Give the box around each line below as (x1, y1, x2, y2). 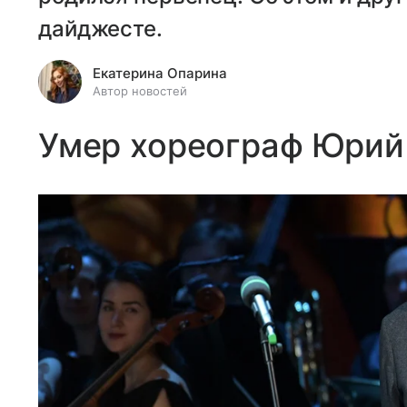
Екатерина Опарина (93, 65, 227, 82)
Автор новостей (93, 84, 187, 98)
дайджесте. (38, 15, 163, 42)
